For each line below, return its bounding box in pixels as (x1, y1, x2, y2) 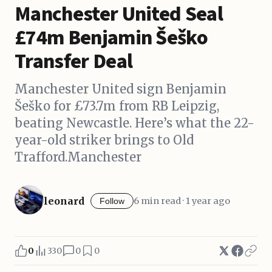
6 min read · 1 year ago (134, 195, 230, 206)
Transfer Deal (15, 47, 133, 76)
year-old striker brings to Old (15, 132, 194, 148)
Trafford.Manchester (15, 149, 141, 165)
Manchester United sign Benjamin (15, 81, 226, 97)
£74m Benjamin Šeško (15, 23, 208, 53)
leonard (44, 195, 84, 207)
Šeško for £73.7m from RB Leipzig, (15, 98, 219, 114)
